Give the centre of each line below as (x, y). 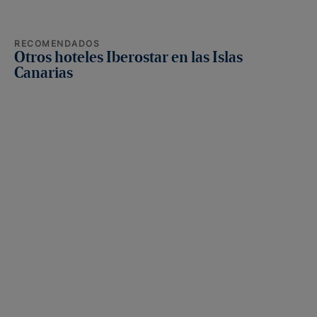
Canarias (44, 74)
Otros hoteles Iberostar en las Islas (128, 58)
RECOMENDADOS (57, 44)
